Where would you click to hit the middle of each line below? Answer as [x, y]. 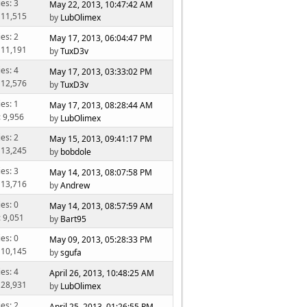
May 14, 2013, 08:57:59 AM [101, 206]
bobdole [76, 151]
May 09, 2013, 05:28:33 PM [101, 239]
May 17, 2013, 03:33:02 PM [101, 71]
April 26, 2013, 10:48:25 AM [102, 273]
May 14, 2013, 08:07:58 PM [101, 172]
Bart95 [74, 219]
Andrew [75, 185]
